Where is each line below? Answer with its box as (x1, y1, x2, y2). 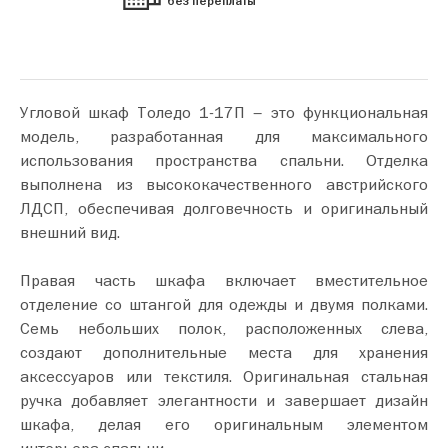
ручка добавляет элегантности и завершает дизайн (20, 390, 428, 411)
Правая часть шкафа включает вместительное (20, 270, 428, 291)
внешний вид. (20, 222, 120, 243)
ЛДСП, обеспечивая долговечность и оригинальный (20, 198, 428, 219)
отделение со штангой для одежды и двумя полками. (20, 294, 428, 315)
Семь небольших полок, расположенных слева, (20, 318, 428, 339)
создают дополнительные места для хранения (20, 342, 428, 363)
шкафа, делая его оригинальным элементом (20, 414, 428, 435)
